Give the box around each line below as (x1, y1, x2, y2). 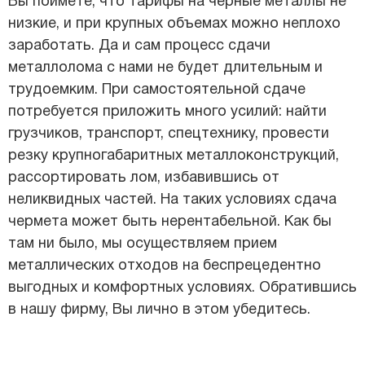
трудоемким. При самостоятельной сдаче (8, 83, 306, 98)
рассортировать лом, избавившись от (8, 171, 279, 186)
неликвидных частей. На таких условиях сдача (8, 193, 336, 208)
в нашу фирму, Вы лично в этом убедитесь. (8, 303, 310, 318)
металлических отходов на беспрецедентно (8, 259, 321, 274)
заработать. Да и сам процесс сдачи (8, 39, 270, 54)
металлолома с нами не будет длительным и (8, 61, 323, 76)
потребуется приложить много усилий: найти (8, 105, 327, 120)
